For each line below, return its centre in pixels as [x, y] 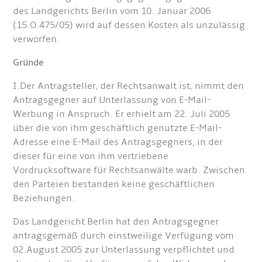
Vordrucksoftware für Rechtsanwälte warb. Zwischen [129, 170]
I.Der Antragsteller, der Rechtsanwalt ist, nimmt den [129, 86]
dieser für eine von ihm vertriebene [91, 156]
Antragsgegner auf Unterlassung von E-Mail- [112, 100]
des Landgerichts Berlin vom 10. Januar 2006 [112, 11]
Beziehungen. [44, 198]
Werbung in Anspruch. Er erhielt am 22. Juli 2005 [122, 114]
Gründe [29, 63]
